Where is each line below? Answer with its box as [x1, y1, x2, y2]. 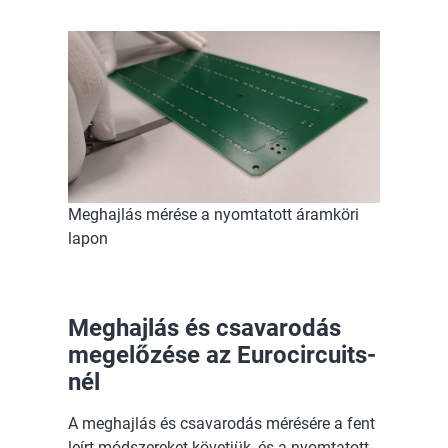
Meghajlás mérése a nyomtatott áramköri [68, 204, 359, 224]
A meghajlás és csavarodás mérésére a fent [68, 413, 375, 433]
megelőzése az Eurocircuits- [68, 340, 376, 369]
